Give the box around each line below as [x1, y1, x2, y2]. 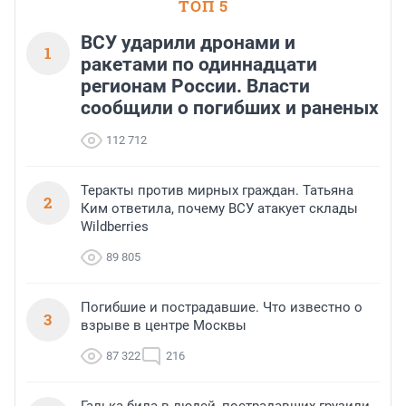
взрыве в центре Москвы [81, 317, 246, 334]
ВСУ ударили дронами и [81, 32, 295, 54]
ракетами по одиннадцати [81, 53, 317, 76]
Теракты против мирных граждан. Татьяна [81, 182, 353, 199]
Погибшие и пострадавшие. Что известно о [81, 299, 362, 316]
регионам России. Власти [81, 75, 310, 98]
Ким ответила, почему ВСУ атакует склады [81, 200, 358, 217]
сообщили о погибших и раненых [81, 97, 379, 120]
